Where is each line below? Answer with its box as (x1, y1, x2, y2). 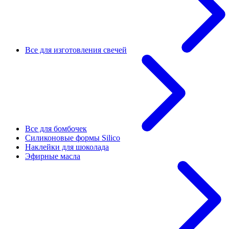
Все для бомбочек (25, 124, 87, 133)
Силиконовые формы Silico (25, 133, 120, 142)
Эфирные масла (25, 152, 80, 161)
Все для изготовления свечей (25, 45, 127, 54)
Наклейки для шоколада (25, 143, 109, 151)
